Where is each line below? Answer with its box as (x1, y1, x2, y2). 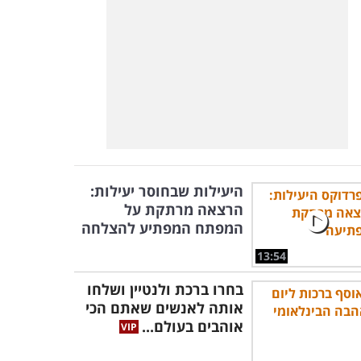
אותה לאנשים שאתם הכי (85, 298, 243, 317)
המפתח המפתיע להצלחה (81, 218, 243, 238)
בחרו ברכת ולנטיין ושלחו (87, 280, 243, 299)
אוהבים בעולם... (142, 317, 243, 336)
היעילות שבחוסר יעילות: (90, 181, 243, 201)
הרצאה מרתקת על (124, 200, 243, 219)
